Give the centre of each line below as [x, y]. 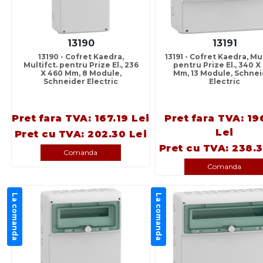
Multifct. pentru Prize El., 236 [81, 65]
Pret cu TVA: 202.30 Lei [81, 134]
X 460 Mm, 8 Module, [81, 73]
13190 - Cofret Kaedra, [81, 57]
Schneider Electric [81, 82]
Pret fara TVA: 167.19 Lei [81, 119]
